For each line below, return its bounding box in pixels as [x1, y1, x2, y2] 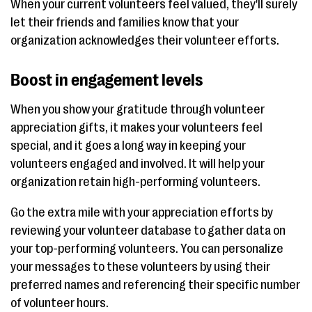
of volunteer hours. [10, 296, 109, 311]
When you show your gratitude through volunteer [10, 102, 265, 117]
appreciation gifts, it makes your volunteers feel [10, 120, 263, 135]
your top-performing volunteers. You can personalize [10, 242, 283, 256]
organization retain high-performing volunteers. [10, 175, 260, 189]
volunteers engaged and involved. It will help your [10, 157, 265, 171]
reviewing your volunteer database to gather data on [10, 224, 286, 238]
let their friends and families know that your [10, 15, 239, 30]
